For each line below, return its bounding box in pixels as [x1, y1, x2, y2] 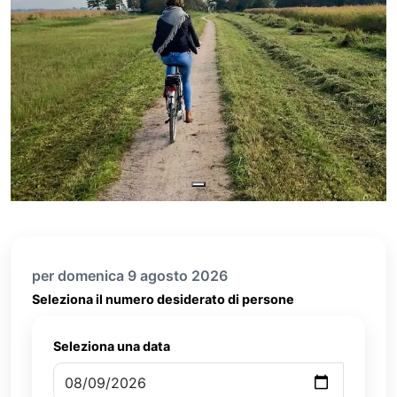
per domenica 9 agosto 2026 [32, 267, 228, 284]
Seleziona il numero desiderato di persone [32, 292, 294, 307]
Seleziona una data [53, 339, 170, 354]
